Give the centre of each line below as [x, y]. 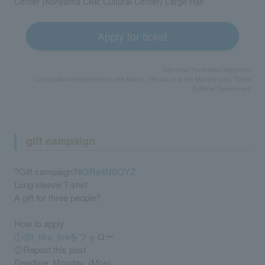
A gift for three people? [57, 197]
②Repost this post [50, 249]
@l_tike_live [46, 236]
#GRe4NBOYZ [106, 171]
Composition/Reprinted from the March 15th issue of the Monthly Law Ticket [142, 78]
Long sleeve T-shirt [51, 184]
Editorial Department [222, 88]
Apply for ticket [132, 36]
